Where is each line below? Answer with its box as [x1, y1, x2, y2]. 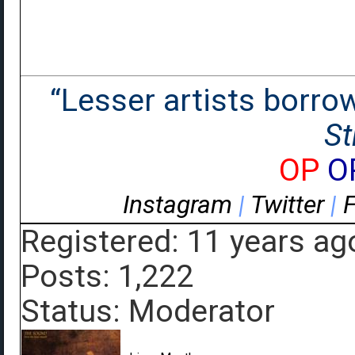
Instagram [122, 190, 232, 219]
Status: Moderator [21, 293, 275, 330]
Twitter [250, 190, 324, 219]
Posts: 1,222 [21, 258, 193, 295]
